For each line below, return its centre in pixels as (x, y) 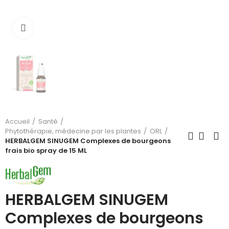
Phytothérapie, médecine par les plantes (73, 131)
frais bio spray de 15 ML (46, 151)
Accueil (17, 121)
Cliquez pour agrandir (73, 28)
